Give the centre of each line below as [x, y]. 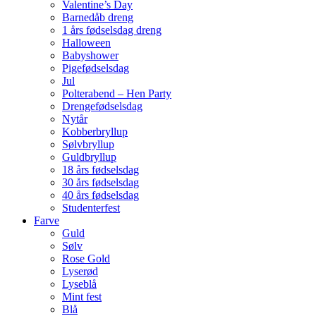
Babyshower [90, 55]
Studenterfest [91, 207]
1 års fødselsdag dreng [112, 30]
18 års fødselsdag [101, 169]
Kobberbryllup [95, 131]
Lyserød [80, 271]
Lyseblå [79, 284]
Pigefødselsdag [96, 68]
